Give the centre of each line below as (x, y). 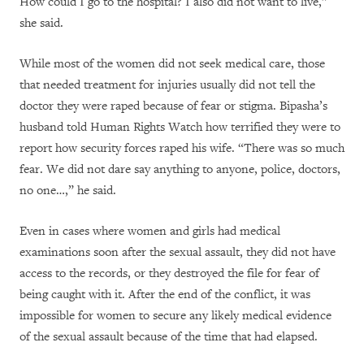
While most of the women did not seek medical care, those (172, 64)
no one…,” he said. (68, 191)
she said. (41, 24)
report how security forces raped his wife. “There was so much (182, 149)
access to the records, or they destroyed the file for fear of (169, 274)
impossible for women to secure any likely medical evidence (175, 316)
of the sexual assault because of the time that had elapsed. (169, 337)
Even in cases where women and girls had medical (150, 232)
